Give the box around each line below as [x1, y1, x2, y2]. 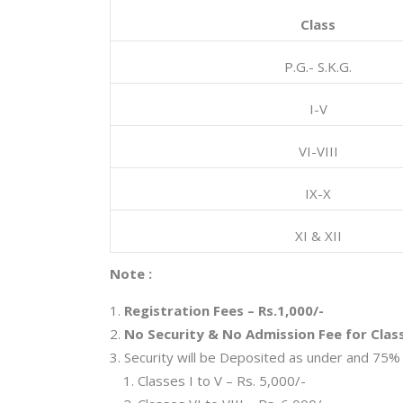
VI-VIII [298, 142, 338, 160]
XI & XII [294, 227, 342, 245]
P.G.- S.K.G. [284, 58, 352, 76]
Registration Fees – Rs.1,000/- [124, 301, 324, 319]
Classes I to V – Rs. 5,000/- [138, 372, 306, 390]
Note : [110, 264, 152, 282]
